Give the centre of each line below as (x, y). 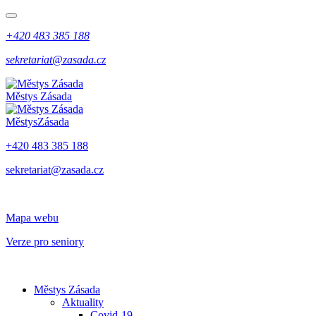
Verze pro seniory (45, 242)
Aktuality (83, 302)
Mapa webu (32, 218)
